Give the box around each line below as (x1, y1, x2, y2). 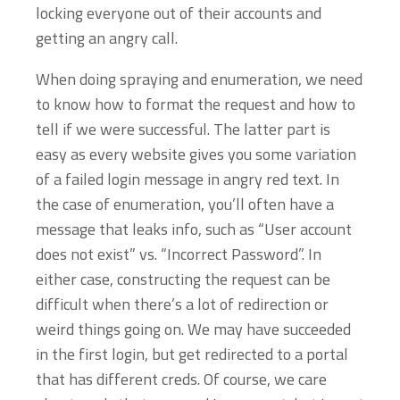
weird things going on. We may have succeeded (36, 317, 351, 341)
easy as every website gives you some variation (36, 142, 356, 166)
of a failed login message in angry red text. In (36, 167, 339, 191)
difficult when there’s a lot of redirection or (36, 292, 329, 316)
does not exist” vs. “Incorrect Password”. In (36, 242, 321, 266)
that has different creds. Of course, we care (36, 367, 327, 391)
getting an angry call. (36, 26, 178, 50)
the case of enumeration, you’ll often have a (36, 192, 334, 216)
